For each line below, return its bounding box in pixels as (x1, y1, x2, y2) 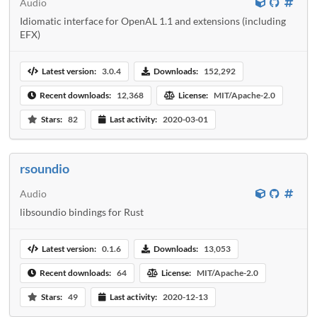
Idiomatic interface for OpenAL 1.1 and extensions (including (20, 15, 286, 28)
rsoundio (20, 161, 69, 177)
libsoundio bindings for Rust (20, 206, 144, 219)
